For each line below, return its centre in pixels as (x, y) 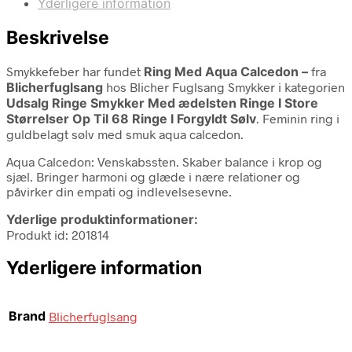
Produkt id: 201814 (58, 234)
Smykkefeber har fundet (75, 71)
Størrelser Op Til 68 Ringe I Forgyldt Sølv (131, 118)
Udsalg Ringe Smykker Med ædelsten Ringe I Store (162, 103)
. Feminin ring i (298, 118)
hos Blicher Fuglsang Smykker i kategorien (224, 86)
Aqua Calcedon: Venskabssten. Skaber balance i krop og (164, 161)
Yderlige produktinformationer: (102, 219)
